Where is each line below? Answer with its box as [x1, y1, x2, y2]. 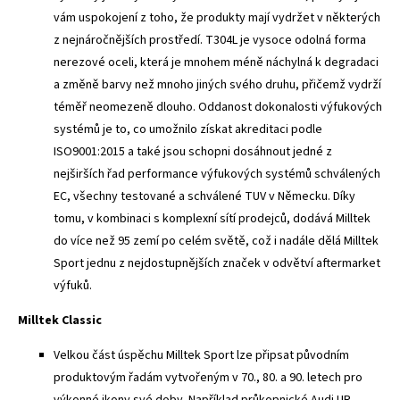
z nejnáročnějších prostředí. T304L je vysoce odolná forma [54, 30, 366, 49]
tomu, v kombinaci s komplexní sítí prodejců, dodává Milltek [54, 209, 371, 228]
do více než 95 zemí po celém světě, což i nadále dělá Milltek [54, 231, 379, 250]
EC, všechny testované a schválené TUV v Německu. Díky [54, 187, 355, 205]
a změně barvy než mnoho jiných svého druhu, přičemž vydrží [54, 75, 381, 94]
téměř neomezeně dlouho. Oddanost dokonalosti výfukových [54, 97, 382, 116]
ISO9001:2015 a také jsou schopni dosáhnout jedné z [54, 142, 332, 161]
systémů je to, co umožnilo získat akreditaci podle [54, 120, 322, 138]
